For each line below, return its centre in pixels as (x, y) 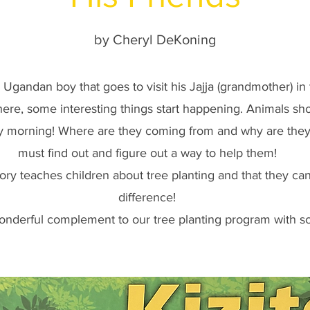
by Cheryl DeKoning (155, 39)
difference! (149, 197)
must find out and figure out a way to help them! (149, 153)
